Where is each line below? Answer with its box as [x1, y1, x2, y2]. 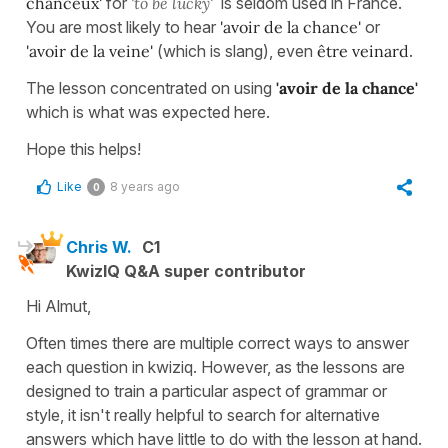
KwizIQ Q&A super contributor [66, 260, 306, 281]
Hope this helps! [26, 138, 141, 159]
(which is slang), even [157, 40, 317, 61]
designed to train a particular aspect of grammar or [26, 380, 387, 401]
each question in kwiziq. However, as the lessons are [26, 356, 405, 377]
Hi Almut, [26, 295, 91, 316]
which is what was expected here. [26, 101, 270, 122]
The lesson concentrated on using [26, 77, 276, 98]
